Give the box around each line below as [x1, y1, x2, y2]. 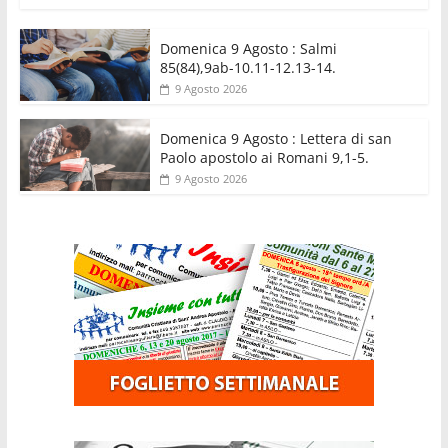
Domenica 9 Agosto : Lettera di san [159, 128, 392, 148]
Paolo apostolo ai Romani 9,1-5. [159, 147, 369, 167]
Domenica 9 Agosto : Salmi [159, 38, 337, 58]
